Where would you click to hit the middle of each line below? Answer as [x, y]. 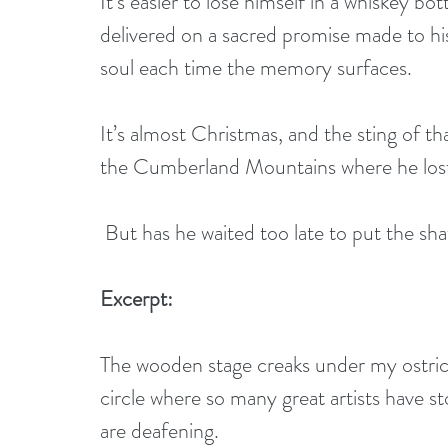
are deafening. [159, 430]
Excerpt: [136, 298]
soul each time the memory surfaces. [256, 67]
